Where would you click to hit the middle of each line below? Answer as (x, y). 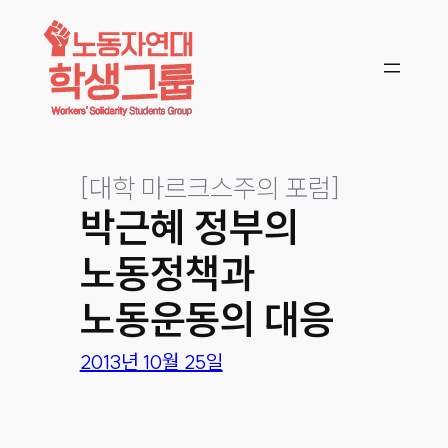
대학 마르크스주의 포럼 (209, 187)
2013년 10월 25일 (151, 362)
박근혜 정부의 (189, 226)
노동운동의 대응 (206, 318)
